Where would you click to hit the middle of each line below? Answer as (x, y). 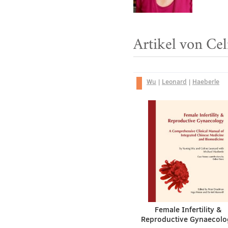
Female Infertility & (188, 209)
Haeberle (206, 81)
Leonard (174, 81)
